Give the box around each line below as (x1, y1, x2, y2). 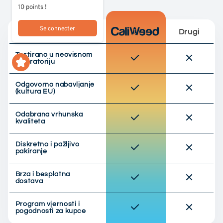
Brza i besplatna (15, 170, 70, 178)
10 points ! (18, 1, 47, 11)
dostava (15, 177, 43, 185)
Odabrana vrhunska (15, 111, 83, 118)
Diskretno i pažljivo (15, 140, 80, 148)
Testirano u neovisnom (15, 51, 93, 58)
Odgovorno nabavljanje (15, 81, 95, 88)
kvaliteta (15, 117, 45, 125)
